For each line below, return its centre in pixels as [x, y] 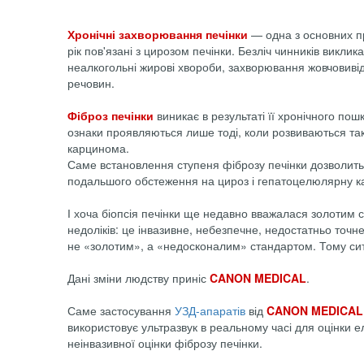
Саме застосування [121, 311]
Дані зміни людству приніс [139, 278]
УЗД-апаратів [210, 311]
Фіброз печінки [110, 116]
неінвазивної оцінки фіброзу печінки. [165, 343]
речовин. [91, 83]
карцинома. [98, 148]
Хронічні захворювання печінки [158, 35]
